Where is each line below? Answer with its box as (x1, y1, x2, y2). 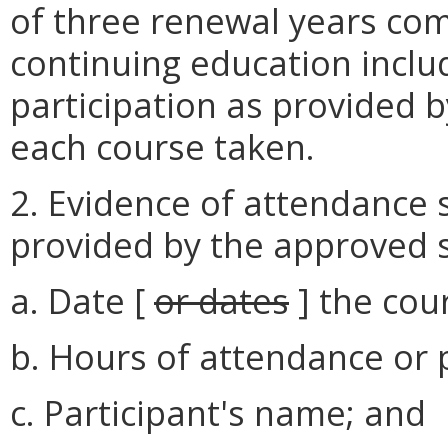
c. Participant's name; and (10, 389, 426, 437)
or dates (154, 277, 289, 325)
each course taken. (10, 123, 315, 171)
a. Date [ (10, 277, 154, 325)
